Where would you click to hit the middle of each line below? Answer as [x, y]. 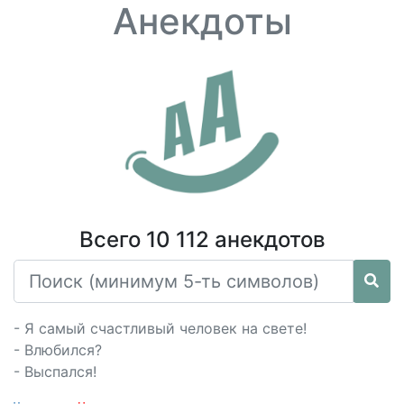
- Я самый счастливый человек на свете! [160, 328]
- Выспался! [55, 372]
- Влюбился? [58, 350]
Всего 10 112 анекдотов [202, 239]
